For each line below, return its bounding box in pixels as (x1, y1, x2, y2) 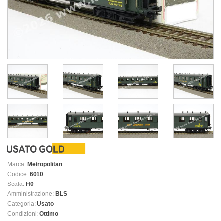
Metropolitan (27, 161, 62, 168)
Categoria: (7, 200, 36, 208)
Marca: (7, 161, 27, 168)
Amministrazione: (7, 190, 54, 198)
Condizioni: (7, 210, 38, 218)
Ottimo (38, 210, 58, 218)
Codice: (7, 171, 28, 178)
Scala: (7, 181, 24, 188)
